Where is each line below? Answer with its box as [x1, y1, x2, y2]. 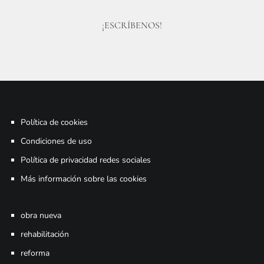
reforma [21, 247, 49, 259]
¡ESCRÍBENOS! [102, 19, 162, 31]
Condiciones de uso [21, 136, 92, 147]
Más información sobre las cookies [21, 173, 147, 184]
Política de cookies [21, 117, 88, 128]
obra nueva [21, 210, 61, 221]
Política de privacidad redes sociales [21, 154, 151, 166]
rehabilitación [21, 229, 69, 240]
